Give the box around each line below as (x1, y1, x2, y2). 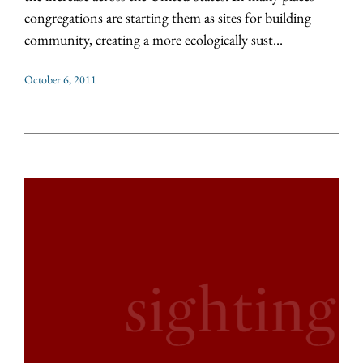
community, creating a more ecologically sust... (24, 30, 283, 49)
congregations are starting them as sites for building (24, 8, 311, 28)
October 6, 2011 (24, 72, 96, 88)
